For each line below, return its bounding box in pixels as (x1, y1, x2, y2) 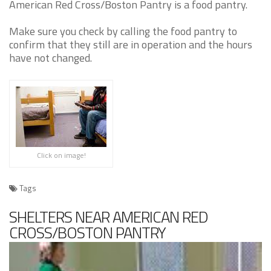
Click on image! (36, 149, 86, 161)
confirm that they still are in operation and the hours (9, 36, 252, 53)
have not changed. (9, 50, 92, 66)
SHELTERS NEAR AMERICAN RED (9, 205, 208, 229)
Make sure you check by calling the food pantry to (9, 23, 237, 39)
